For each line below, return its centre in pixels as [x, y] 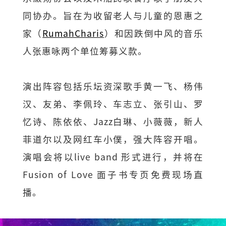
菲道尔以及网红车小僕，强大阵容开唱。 [113, 139]
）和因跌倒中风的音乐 [154, 33]
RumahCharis [73, 33]
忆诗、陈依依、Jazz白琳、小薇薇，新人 [113, 121]
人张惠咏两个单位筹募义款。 [85, 50]
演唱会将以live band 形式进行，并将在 [113, 156]
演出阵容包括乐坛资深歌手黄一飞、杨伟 [113, 86]
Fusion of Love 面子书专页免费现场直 [113, 174]
